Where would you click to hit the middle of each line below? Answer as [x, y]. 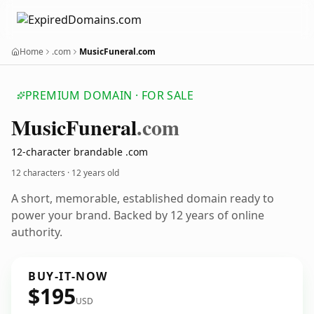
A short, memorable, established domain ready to [143, 198]
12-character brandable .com [80, 152]
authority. [37, 232]
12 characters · [41, 173]
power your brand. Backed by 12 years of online [138, 215]
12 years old [95, 173]
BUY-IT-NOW [68, 276]
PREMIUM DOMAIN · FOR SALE [109, 95]
